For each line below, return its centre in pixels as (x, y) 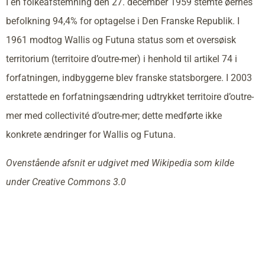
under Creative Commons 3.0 (66, 182)
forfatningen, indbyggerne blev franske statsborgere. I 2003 (129, 77)
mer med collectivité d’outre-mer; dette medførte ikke (114, 115)
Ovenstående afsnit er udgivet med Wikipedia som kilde (120, 163)
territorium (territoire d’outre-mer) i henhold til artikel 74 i (122, 59)
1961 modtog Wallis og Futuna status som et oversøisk (121, 40)
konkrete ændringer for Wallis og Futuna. (91, 134)
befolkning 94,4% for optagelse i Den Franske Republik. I (123, 21)
